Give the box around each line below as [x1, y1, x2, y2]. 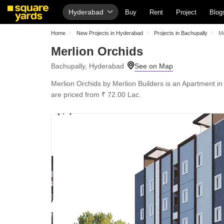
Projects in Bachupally [154, 30, 207, 36]
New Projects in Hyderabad [76, 30, 143, 36]
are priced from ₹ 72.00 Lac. [51, 90, 141, 98]
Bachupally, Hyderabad [51, 62, 124, 70]
